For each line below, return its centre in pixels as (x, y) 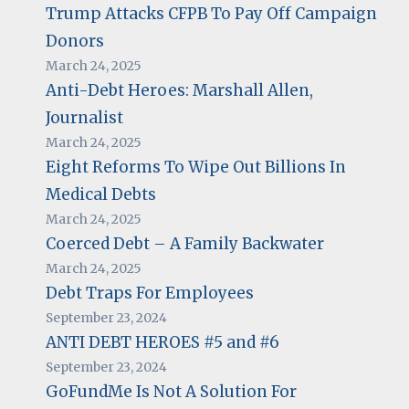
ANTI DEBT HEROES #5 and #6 (162, 342)
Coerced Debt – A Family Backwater (184, 243)
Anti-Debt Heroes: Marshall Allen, (179, 90)
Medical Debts (100, 194)
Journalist (84, 117)
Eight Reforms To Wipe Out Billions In (195, 167)
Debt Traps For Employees (149, 293)
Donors (74, 41)
